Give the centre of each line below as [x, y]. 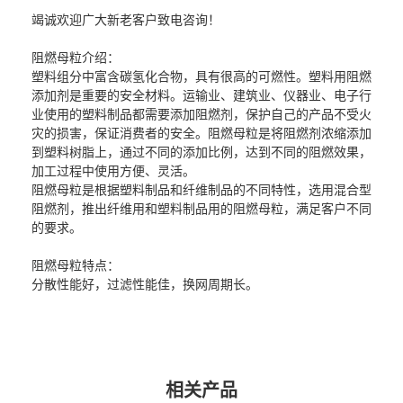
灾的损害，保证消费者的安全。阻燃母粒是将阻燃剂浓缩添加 [201, 133]
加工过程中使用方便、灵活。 [113, 170]
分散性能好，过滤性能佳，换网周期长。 [145, 284]
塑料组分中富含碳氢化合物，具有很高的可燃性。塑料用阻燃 [201, 76]
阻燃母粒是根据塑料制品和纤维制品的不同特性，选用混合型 [201, 189]
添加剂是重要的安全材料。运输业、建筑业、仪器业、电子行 [201, 95]
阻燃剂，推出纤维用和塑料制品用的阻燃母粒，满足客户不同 [201, 208]
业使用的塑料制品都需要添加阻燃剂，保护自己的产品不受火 [201, 114]
